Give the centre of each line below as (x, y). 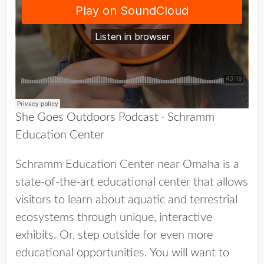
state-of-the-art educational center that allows (132, 182)
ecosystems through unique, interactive (114, 217)
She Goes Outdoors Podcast (87, 117)
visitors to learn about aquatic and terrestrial (126, 200)
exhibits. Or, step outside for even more (114, 235)
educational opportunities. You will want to (122, 253)
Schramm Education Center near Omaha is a (127, 164)
